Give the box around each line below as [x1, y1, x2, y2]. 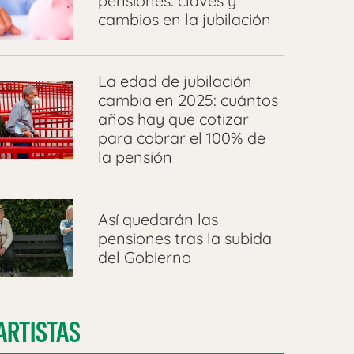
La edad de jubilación [97, 71, 252, 92]
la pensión [97, 147, 172, 168]
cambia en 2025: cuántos [97, 90, 278, 111]
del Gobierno [97, 247, 191, 267]
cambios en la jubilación [97, 9, 271, 29]
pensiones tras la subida [97, 228, 272, 248]
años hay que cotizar [97, 109, 249, 130]
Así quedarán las [97, 209, 218, 229]
